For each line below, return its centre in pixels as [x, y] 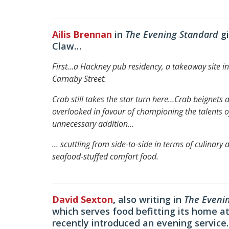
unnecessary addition [90, 123]
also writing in [151, 199]
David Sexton [83, 199]
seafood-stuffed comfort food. [105, 156]
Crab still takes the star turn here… [113, 99]
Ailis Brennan [82, 34]
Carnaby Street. [79, 78]
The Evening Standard [173, 34]
